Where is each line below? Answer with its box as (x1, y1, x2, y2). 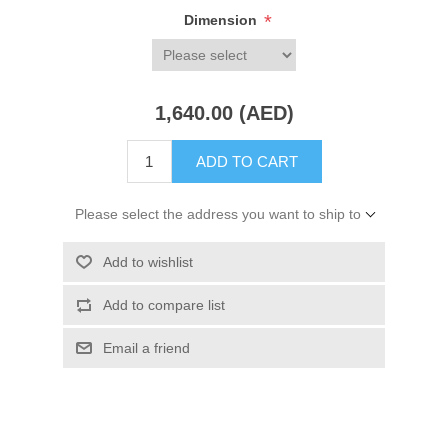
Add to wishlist (102, 254, 193, 271)
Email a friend (102, 340, 190, 357)
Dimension (184, 12, 261, 29)
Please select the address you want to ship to (74, 206, 361, 223)
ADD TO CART (195, 153, 298, 171)
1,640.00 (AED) (154, 102, 294, 125)
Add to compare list (102, 297, 225, 314)
